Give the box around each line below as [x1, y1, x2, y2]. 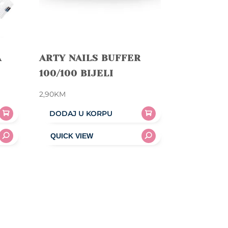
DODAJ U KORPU [49, 108, 112, 118]
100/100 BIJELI [39, 68, 113, 78]
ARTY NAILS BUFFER [39, 52, 141, 63]
